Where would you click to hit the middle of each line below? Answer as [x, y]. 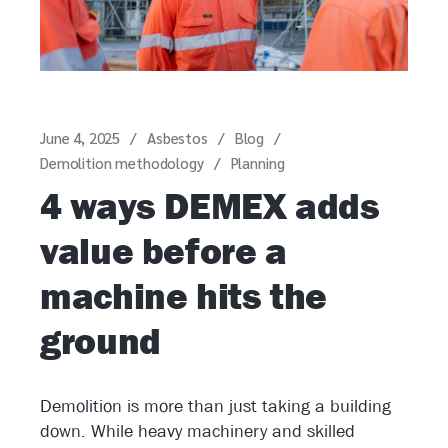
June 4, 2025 [80, 138]
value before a [163, 251]
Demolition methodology [122, 163]
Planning [257, 163]
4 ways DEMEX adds [210, 206]
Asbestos [177, 138]
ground [100, 341]
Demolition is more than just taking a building [215, 406]
